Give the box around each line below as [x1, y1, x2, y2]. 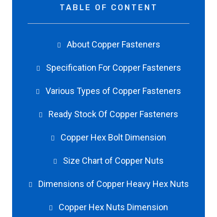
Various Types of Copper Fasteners [46, 86, 181, 96]
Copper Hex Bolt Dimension [61, 132, 166, 143]
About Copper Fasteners [66, 39, 160, 50]
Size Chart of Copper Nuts [63, 155, 164, 166]
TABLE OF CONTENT [59, 3, 158, 13]
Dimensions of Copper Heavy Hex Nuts [38, 179, 189, 189]
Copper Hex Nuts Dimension [59, 202, 168, 213]
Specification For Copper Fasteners [46, 62, 181, 73]
